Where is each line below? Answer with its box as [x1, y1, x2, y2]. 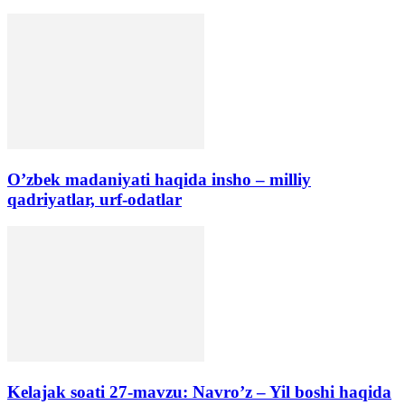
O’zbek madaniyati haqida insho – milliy [7, 169, 311, 189]
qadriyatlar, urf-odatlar [7, 189, 182, 209]
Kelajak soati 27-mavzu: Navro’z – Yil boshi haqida [7, 381, 391, 401]
